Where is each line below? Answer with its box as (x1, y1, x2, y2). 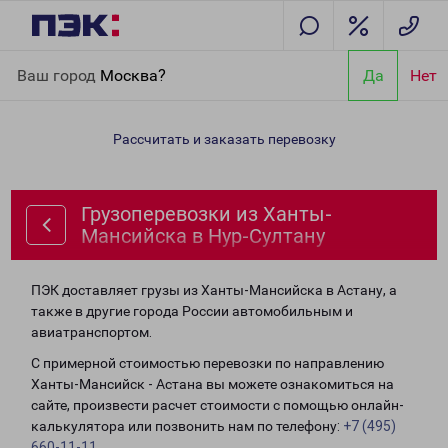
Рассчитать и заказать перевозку (112, 131, 336, 147)
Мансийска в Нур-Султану (81, 224, 325, 248)
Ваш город (17, 65, 100, 85)
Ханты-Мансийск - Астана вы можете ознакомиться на (31, 376, 394, 392)
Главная (16, 54, 70, 70)
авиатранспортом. (31, 324, 152, 340)
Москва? (100, 65, 166, 85)
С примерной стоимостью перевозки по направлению (31, 355, 384, 371)
